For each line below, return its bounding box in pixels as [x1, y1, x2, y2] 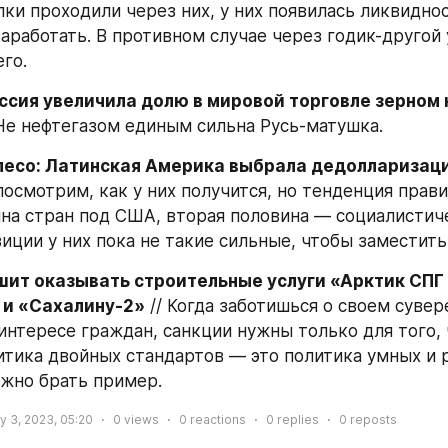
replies [274, 412, 319, 427]
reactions [187, 412, 246, 427]
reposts [347, 412, 397, 427]
